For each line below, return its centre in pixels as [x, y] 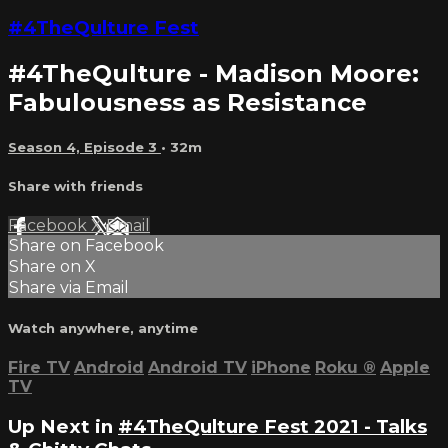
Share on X [52, 266]
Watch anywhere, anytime [103, 328]
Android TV [197, 368]
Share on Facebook [86, 245]
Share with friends [75, 185]
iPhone [281, 368]
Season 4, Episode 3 [84, 147]
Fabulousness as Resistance [187, 103]
